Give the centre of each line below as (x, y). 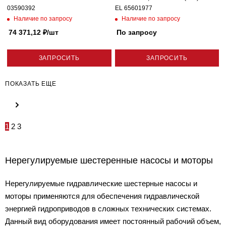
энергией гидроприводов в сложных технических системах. (108, 209)
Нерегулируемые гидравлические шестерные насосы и (101, 183)
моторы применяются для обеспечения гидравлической (102, 196)
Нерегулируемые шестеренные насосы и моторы (109, 160)
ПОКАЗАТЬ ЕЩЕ (31, 84)
